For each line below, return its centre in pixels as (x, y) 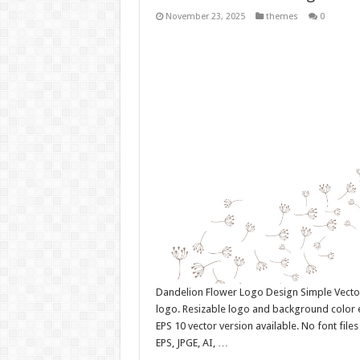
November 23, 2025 (205, 16)
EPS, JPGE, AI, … (192, 343)
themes (282, 16)
